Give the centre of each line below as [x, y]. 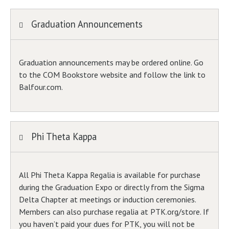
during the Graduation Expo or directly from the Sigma [112, 187]
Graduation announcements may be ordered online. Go [111, 62]
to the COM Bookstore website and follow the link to [112, 74]
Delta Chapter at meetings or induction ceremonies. [107, 200]
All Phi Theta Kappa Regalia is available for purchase [110, 175]
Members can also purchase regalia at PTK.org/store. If [114, 212]
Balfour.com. [42, 87]
